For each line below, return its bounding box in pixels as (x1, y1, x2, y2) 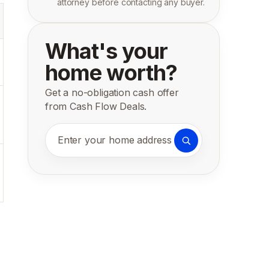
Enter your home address (57, 141, 181, 153)
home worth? (45, 59, 177, 86)
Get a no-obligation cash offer (45, 86, 179, 98)
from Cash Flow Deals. (45, 100, 147, 112)
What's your (45, 38, 168, 64)
